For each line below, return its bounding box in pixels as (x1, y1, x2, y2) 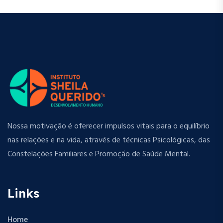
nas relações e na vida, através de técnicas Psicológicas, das (7, 133, 210, 147)
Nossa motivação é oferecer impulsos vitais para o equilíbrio (7, 119, 210, 133)
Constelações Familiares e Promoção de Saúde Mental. (7, 147, 190, 161)
